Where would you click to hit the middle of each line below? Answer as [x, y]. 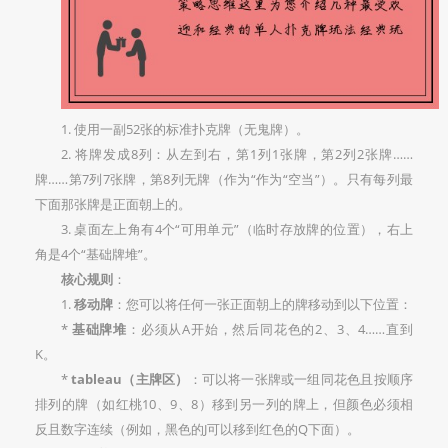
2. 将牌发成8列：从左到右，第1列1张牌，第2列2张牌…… [237, 153]
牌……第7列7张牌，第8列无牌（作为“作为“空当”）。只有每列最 [224, 178]
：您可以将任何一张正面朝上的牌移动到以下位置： [262, 303]
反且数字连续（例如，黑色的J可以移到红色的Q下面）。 [197, 428]
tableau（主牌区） [130, 378]
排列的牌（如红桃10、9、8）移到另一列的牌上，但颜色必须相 [224, 403]
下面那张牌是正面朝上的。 [113, 203]
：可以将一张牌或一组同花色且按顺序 [301, 378]
